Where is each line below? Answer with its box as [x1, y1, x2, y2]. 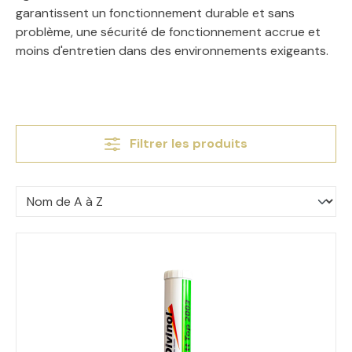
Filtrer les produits [129, 135, 247, 152]
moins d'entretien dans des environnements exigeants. [16, 42, 328, 59]
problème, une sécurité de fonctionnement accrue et [16, 24, 321, 40]
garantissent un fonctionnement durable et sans [16, 5, 295, 21]
